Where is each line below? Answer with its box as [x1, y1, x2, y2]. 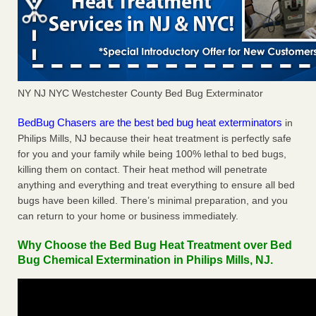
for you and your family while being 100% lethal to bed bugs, [18, 148, 286, 160]
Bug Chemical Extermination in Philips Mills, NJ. [18, 254, 273, 267]
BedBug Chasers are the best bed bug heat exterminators [18, 116, 282, 129]
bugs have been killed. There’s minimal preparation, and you [18, 195, 288, 207]
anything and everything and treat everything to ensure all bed [18, 179, 295, 191]
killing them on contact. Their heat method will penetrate [18, 164, 267, 176]
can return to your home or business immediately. [18, 210, 238, 222]
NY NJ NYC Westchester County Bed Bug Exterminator [18, 87, 263, 99]
